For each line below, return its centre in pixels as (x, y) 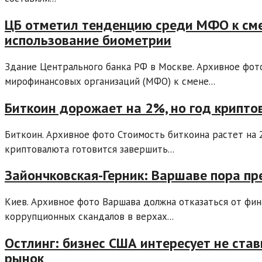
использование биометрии (88, 40)
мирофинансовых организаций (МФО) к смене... (110, 81)
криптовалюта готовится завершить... (89, 149)
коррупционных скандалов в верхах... (89, 217)
